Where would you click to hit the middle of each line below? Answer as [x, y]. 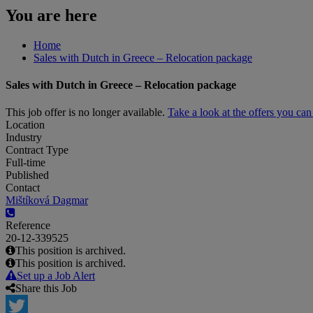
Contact [23, 188]
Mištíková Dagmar [47, 201]
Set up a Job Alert [56, 276]
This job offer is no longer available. [87, 112]
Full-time [26, 163]
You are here [51, 15]
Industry [24, 138]
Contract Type [37, 150]
